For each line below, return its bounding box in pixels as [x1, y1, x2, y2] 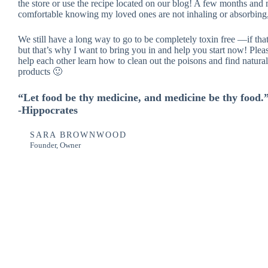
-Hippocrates [18, 103, 78, 116]
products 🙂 [18, 66, 63, 77]
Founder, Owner [30, 140, 81, 150]
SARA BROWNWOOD [30, 130, 127, 139]
